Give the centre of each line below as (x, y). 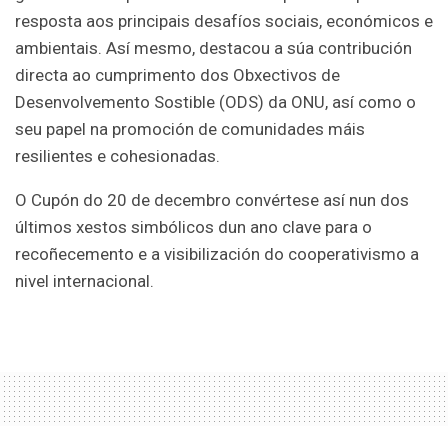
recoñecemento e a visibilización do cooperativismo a (217, 253)
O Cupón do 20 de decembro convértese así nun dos (212, 199)
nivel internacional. (84, 280)
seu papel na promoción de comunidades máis (190, 128)
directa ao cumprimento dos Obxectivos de (177, 74)
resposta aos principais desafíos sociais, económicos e (224, 20)
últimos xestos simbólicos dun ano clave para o (193, 226)
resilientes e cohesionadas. (117, 155)
